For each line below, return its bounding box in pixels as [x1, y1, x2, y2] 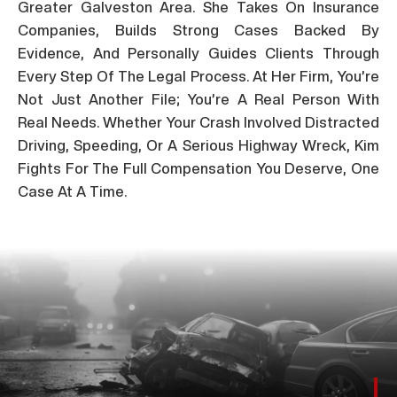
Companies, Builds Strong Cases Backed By [18, 21, 379, 39]
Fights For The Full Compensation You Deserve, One [18, 160, 379, 177]
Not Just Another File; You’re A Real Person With [18, 90, 379, 108]
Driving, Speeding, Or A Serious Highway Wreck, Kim [18, 136, 379, 154]
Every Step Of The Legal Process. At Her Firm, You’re [18, 67, 379, 85]
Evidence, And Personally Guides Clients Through [18, 44, 379, 62]
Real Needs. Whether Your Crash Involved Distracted [18, 113, 379, 131]
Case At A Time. [18, 183, 127, 200]
